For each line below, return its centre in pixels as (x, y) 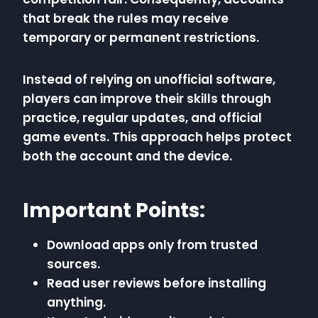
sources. (73, 264)
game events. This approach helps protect (157, 137)
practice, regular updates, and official (142, 118)
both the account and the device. (127, 157)
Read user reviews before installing (157, 284)
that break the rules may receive (126, 19)
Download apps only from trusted (152, 245)
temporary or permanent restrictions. (141, 38)
